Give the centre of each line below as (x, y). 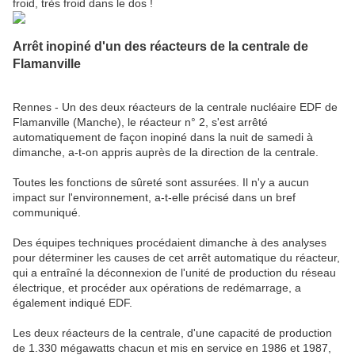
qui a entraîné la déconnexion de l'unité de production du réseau (174, 272)
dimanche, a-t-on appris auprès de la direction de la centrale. (166, 152)
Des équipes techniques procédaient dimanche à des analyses (170, 242)
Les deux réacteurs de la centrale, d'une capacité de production (172, 332)
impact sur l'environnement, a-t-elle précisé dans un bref (154, 197)
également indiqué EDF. (73, 302)
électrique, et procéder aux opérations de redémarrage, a (157, 287)
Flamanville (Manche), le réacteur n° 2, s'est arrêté (140, 122)
